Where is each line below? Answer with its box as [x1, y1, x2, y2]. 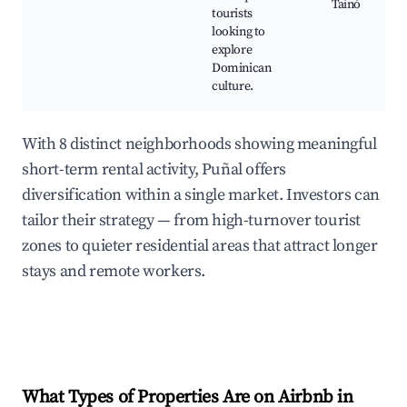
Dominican [212, 60, 272, 77]
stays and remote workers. [22, 261, 206, 283]
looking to [212, 24, 265, 41]
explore [212, 42, 253, 59]
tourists [212, 5, 253, 23]
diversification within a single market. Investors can [22, 184, 380, 206]
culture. [212, 78, 253, 95]
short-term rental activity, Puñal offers [22, 159, 287, 181]
